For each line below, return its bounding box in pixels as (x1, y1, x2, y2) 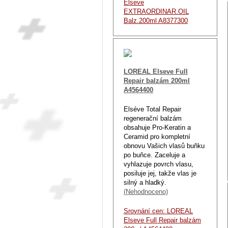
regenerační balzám (124, 114, 182, 122)
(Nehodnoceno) (124, 187, 168, 195)
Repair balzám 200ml (124, 76, 190, 84)
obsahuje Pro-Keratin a (124, 123, 191, 131)
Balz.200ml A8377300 (124, 16, 188, 24)
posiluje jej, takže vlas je (124, 169, 196, 177)
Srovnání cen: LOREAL (124, 207, 193, 215)
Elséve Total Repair (124, 105, 181, 113)
